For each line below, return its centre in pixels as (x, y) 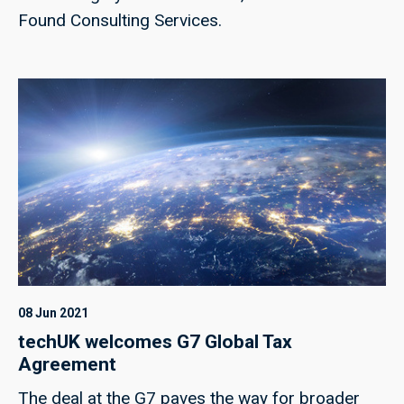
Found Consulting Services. (120, 20)
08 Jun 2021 (53, 312)
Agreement (67, 364)
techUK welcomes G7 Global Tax (155, 341)
